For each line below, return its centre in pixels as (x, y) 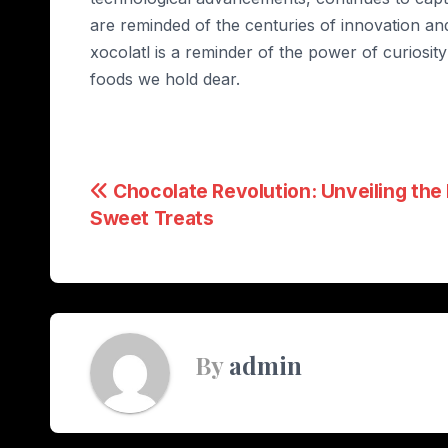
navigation (168, 240)
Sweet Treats (152, 218)
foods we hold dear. (165, 79)
